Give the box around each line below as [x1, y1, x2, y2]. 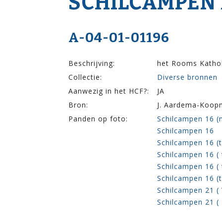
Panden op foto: [68, 113, 128, 123]
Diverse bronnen [157, 72, 218, 82]
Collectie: [68, 72, 102, 82]
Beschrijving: [68, 58, 115, 68]
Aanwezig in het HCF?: [68, 86, 149, 96]
